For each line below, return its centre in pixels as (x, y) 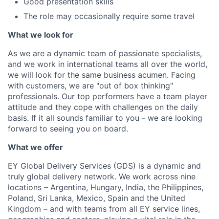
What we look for (41, 35)
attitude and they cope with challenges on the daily (103, 107)
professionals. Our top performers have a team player (108, 96)
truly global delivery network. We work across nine (102, 176)
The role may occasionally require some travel (109, 16)
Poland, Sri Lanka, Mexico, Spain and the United (97, 198)
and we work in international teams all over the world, (108, 64)
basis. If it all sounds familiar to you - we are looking (105, 118)
